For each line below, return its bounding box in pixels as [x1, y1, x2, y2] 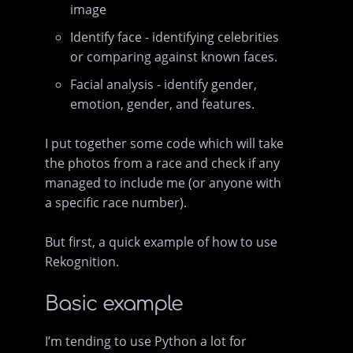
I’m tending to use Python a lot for [45, 333, 247, 351]
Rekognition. [45, 253, 120, 271]
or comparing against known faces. [70, 48, 278, 66]
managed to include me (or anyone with [45, 174, 282, 192]
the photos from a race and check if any [45, 154, 281, 173]
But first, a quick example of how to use [45, 233, 278, 251]
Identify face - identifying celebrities [70, 28, 280, 46]
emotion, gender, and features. [70, 95, 255, 113]
